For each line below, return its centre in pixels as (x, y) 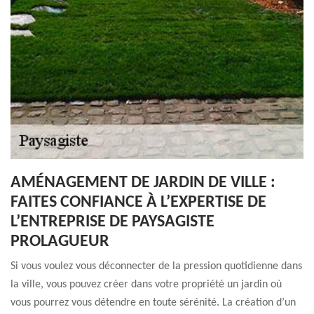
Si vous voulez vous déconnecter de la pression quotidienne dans (156, 266)
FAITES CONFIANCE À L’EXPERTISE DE (138, 203)
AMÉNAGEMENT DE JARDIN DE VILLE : (143, 183)
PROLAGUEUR (60, 242)
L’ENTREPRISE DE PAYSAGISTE (112, 222)
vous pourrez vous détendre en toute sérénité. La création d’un (153, 303)
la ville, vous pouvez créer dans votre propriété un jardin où (146, 285)
